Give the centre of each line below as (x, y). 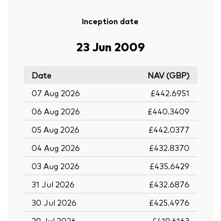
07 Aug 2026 (56, 92)
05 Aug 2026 (55, 129)
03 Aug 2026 (55, 166)
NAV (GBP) (168, 75)
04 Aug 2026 (56, 147)
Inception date (110, 20)
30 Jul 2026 (54, 202)
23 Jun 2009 (110, 46)
